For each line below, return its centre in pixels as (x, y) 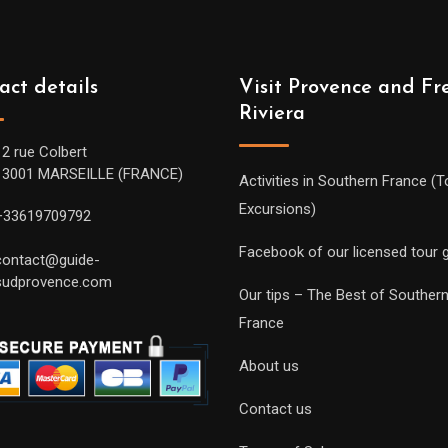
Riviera (272, 114)
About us (269, 366)
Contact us (275, 409)
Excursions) (277, 209)
